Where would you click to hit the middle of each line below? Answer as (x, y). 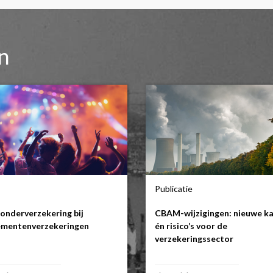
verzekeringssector (194, 239)
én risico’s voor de (191, 226)
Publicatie (174, 189)
